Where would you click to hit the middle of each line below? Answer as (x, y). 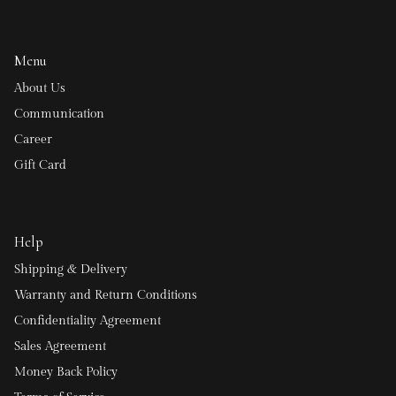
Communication (59, 114)
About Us (40, 89)
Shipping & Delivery (71, 270)
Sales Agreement (60, 347)
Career (33, 140)
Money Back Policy (66, 373)
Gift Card (40, 166)
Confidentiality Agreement (88, 321)
